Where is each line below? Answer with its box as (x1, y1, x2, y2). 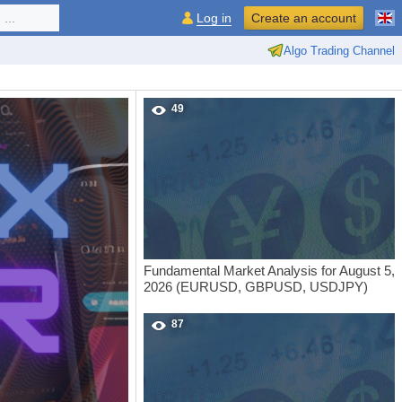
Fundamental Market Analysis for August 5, (144, 263, 395, 278)
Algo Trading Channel (284, 43, 395, 57)
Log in (197, 11, 232, 25)
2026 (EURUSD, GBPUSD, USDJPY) (144, 279, 368, 294)
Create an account (251, 11, 356, 25)
